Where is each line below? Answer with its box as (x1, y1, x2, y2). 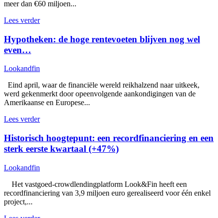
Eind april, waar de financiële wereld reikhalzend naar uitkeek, (4, 81, 200, 90)
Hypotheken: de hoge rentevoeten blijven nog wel (4, 34, 200, 44)
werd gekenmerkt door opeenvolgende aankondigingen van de (4, 90, 196, 98)
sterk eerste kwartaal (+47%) (4, 144, 119, 154)
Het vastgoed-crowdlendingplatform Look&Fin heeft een (4, 180, 187, 188)
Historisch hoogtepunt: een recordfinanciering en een (4, 133, 214, 143)
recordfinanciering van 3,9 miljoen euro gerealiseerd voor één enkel (4, 188, 211, 197)
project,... (4, 197, 33, 206)
